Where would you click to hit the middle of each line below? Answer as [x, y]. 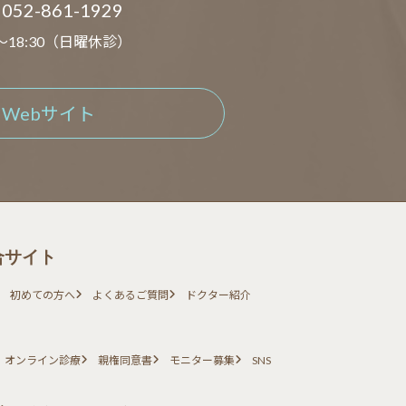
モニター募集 [202, 361]
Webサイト [48, 113]
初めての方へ [42, 295]
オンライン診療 [42, 361]
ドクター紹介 [219, 295]
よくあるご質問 [130, 295]
